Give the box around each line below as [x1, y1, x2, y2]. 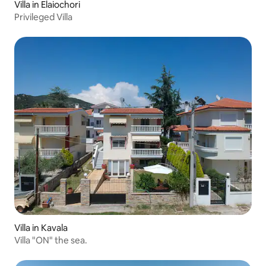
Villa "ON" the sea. [14, 235, 87, 246]
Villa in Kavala [14, 222, 68, 234]
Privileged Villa [14, 11, 72, 23]
